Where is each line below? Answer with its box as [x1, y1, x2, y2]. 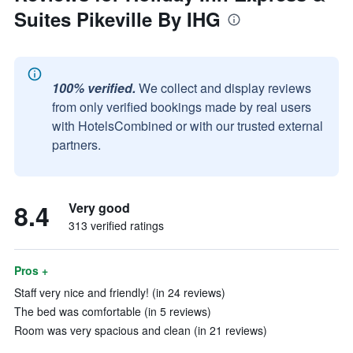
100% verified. [52, 79, 136, 97]
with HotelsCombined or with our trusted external [52, 117, 323, 135]
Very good [69, 199, 130, 217]
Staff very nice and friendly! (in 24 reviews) [14, 284, 225, 300]
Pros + [14, 262, 48, 278]
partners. [52, 136, 101, 154]
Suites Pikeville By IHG [14, 6, 221, 32]
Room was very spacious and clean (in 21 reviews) [14, 322, 267, 338]
